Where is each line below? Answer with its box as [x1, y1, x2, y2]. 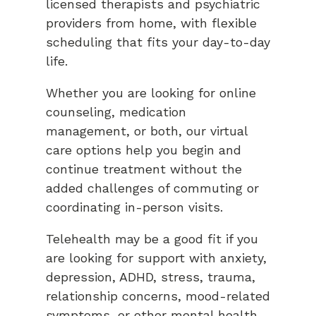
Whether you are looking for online [46, 85, 256, 101]
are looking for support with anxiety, [46, 250, 267, 266]
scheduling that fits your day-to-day [46, 35, 270, 50]
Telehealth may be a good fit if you [46, 231, 258, 247]
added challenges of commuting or [46, 181, 259, 196]
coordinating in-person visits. [46, 200, 223, 215]
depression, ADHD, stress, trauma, [46, 269, 255, 285]
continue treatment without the [46, 162, 242, 177]
